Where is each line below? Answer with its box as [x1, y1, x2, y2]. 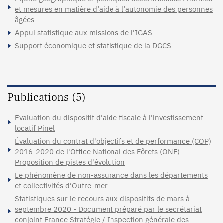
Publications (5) [7, 89, 86, 105]
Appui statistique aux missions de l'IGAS [15, 27, 152, 37]
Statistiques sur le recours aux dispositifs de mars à [15, 193, 190, 203]
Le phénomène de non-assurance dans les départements [15, 170, 208, 180]
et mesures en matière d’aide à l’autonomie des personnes [15, 4, 213, 14]
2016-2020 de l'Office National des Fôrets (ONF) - [15, 146, 185, 156]
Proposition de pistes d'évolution [15, 157, 125, 167]
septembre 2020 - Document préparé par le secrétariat [15, 204, 202, 214]
